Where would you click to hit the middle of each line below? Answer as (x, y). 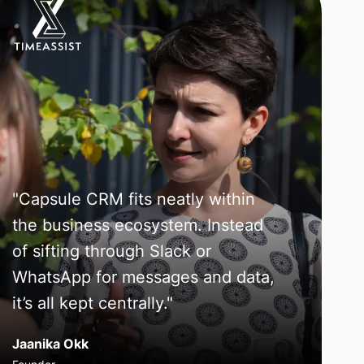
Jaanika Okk (50, 344)
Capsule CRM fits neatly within (136, 199)
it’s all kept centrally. (89, 303)
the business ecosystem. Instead (137, 225)
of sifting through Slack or (111, 251)
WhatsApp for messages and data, (143, 277)
